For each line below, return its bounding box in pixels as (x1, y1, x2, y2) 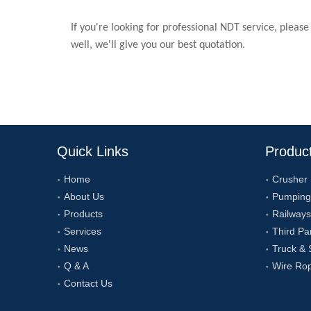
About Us (64, 191, 104, 202)
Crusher (272, 174, 308, 185)
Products (64, 208, 103, 219)
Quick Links (57, 144, 128, 159)
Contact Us (64, 278, 112, 289)
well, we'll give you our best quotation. (71, 40, 245, 51)
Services (64, 226, 101, 237)
